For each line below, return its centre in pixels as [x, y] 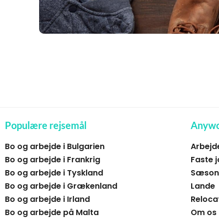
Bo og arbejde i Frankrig [53, 159]
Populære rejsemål [46, 125]
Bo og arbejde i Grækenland [61, 186]
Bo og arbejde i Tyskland [54, 173]
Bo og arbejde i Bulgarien [55, 146]
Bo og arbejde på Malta [52, 212]
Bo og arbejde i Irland [47, 199]
